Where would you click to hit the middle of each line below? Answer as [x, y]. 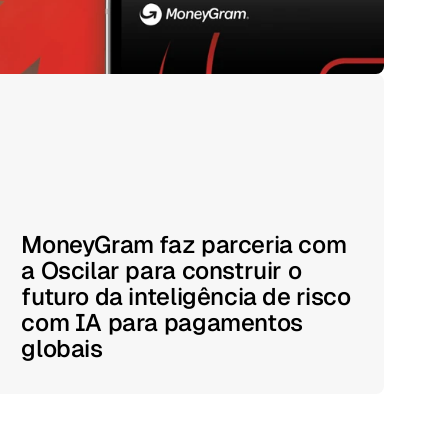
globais [62, 348]
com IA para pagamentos [162, 322]
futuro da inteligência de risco [186, 296]
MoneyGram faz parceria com [184, 244]
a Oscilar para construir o [161, 270]
